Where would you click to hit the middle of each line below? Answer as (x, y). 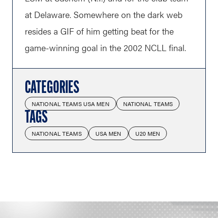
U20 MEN (148, 133)
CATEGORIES (52, 89)
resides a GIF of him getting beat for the (99, 31)
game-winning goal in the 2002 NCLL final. (105, 47)
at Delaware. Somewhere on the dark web (104, 14)
